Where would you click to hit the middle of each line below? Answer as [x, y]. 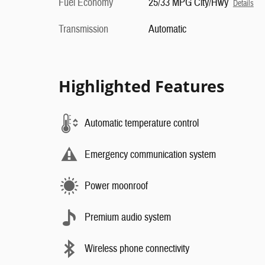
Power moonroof [116, 186]
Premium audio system [128, 217]
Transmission [83, 30]
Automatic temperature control [142, 123]
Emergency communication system [150, 154]
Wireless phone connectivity [137, 248]
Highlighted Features [141, 86]
